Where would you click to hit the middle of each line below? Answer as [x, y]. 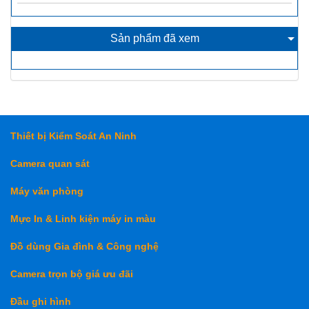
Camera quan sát [50, 163]
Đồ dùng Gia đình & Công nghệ [84, 246]
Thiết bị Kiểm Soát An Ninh [73, 136]
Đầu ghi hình [41, 301]
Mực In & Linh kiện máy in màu [83, 218]
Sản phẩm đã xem [154, 38]
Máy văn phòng [47, 191]
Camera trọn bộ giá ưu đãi [72, 273]
